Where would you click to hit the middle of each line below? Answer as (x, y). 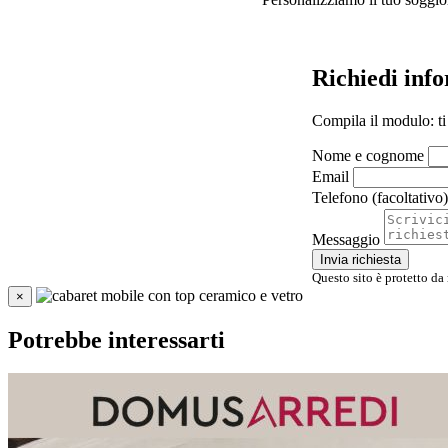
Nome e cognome (368, 155)
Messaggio (346, 239)
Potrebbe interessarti (116, 339)
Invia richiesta (360, 259)
